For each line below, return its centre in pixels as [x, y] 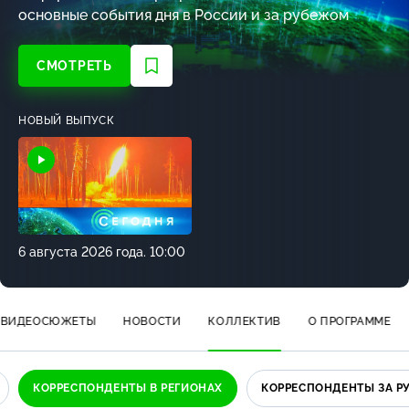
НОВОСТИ [152, 322]
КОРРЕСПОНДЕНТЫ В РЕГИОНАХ [128, 388]
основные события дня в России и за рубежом [184, 15]
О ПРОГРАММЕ [350, 322]
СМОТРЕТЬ [74, 66]
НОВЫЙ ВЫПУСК [67, 121]
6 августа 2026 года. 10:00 [102, 252]
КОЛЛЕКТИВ [244, 322]
